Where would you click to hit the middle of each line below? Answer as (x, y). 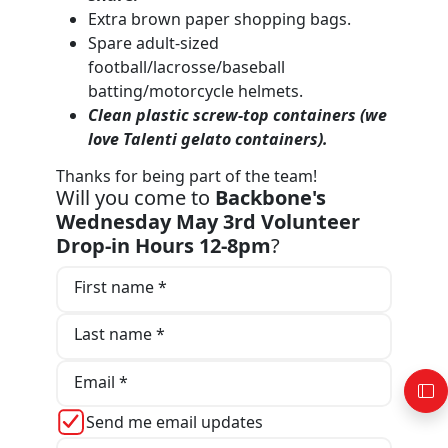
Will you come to (135, 197)
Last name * (119, 334)
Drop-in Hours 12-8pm (163, 245)
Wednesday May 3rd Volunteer (208, 221)
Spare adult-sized (153, 42)
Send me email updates (174, 422)
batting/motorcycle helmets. (195, 90)
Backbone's (270, 197)
